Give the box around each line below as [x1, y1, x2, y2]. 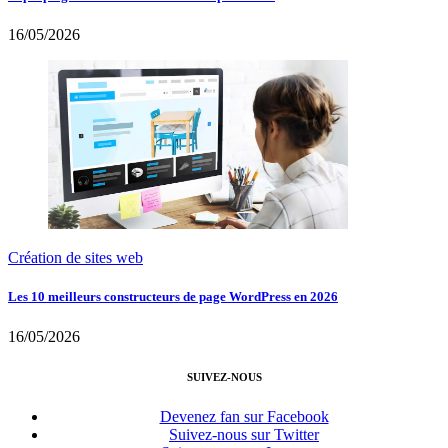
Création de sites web [8, 249, 143, 267]
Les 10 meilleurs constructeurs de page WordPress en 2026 [8, 289, 338, 305]
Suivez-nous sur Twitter [169, 425, 319, 443]
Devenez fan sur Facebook [159, 407, 329, 425]
